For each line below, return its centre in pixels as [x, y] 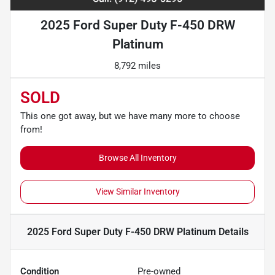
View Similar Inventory [137, 192]
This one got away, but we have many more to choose [130, 116]
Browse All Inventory [137, 158]
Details [232, 232]
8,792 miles [137, 66]
